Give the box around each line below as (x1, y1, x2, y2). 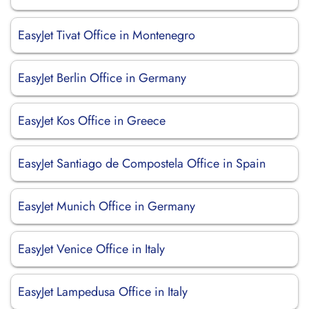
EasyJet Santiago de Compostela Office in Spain (18, 154, 266, 172)
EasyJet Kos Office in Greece (18, 112, 166, 130)
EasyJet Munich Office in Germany (18, 197, 195, 215)
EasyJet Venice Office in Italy (18, 240, 165, 258)
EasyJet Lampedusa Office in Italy (18, 283, 188, 301)
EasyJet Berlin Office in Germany (18, 69, 186, 87)
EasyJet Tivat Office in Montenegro (18, 26, 195, 44)
